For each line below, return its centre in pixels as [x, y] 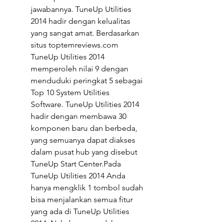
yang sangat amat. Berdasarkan [85, 33]
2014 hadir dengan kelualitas [81, 21]
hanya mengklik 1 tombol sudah [87, 188]
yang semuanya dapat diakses [83, 140]
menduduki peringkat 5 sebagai [87, 81]
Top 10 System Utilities [70, 92]
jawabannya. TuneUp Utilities [81, 9]
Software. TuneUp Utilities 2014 [85, 104]
